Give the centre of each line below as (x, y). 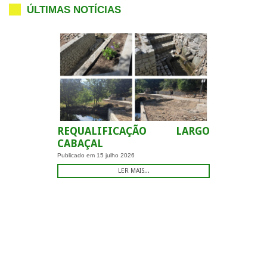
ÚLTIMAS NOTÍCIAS (74, 9)
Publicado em (77, 155)
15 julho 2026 (116, 155)
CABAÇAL (80, 143)
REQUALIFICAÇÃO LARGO (133, 131)
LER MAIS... (133, 170)
